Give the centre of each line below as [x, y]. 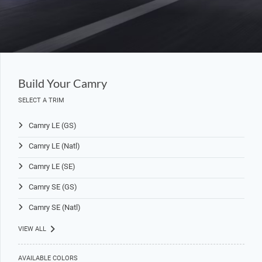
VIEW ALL [33, 229]
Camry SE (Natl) [55, 207]
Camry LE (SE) [52, 166]
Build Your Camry [63, 83]
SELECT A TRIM [41, 100]
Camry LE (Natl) [54, 146]
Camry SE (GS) [53, 187]
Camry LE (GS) [53, 125]
